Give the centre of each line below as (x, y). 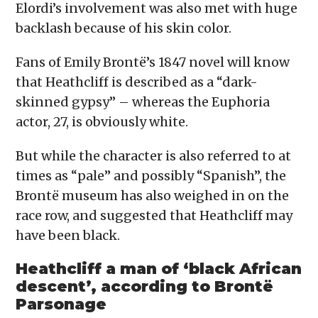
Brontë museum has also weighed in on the (153, 196)
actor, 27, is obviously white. (104, 122)
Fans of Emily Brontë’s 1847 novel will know (153, 62)
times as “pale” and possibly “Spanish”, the (151, 176)
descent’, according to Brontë (145, 286)
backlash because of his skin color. (125, 28)
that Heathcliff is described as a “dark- (137, 82)
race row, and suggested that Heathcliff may (154, 216)
